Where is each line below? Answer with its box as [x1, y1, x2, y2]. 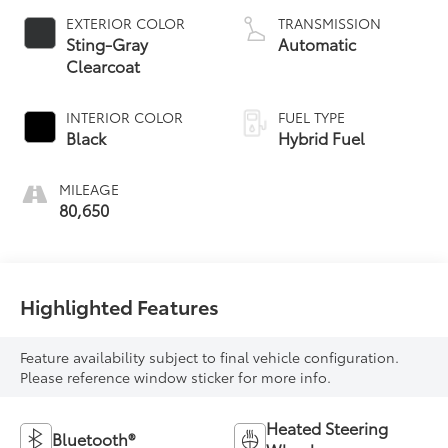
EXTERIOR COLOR [66, 12, 186, 33]
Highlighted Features [20, 291, 220, 320]
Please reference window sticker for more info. [20, 367, 332, 388]
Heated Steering [266, 416, 388, 440]
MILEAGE [59, 178, 120, 199]
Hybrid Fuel [278, 125, 365, 149]
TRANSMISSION [278, 12, 381, 33]
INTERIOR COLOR [66, 106, 184, 127]
